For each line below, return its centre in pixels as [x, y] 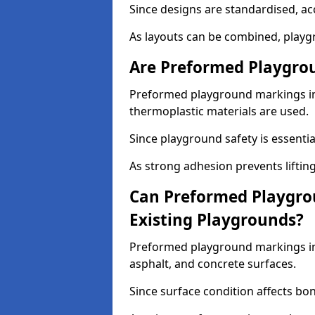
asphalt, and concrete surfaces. [213, 264]
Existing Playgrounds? [217, 220]
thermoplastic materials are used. [219, 111]
